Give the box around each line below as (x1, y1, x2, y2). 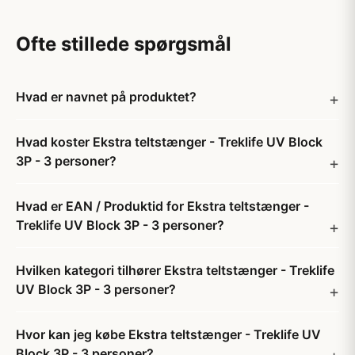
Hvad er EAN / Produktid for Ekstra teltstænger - (16, 198, 309, 214)
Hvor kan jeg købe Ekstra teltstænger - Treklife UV (16, 326, 321, 342)
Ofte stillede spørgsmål (16, 32, 231, 55)
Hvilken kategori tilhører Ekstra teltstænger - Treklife (16, 262, 334, 278)
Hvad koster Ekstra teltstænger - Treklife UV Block (16, 134, 323, 150)
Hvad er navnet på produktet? (16, 89, 197, 105)
